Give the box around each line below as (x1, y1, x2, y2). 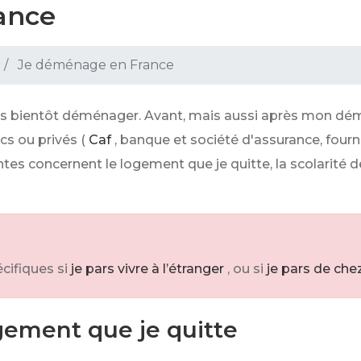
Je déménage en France (15, 57, 174, 73)
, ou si (227, 261, 263, 276)
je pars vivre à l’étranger (71, 261, 224, 276)
